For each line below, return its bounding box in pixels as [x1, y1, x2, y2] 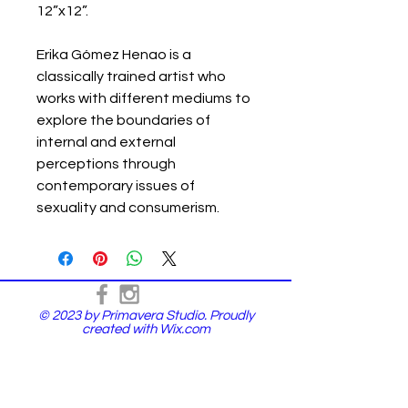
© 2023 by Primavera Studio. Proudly [37, 308, 254, 322]
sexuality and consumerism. [36, 199, 219, 215]
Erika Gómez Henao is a [36, 46, 191, 62]
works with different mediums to [36, 90, 250, 106]
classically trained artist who [36, 68, 226, 84]
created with [81, 321, 159, 336]
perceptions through [36, 156, 176, 171]
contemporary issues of [36, 178, 195, 193]
